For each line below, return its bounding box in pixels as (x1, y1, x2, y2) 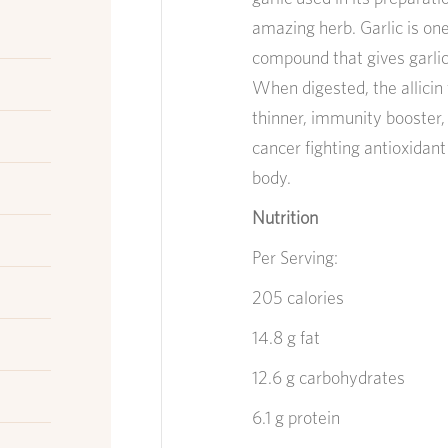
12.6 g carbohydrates (252, 367, 405, 388)
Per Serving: (252, 247, 338, 268)
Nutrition (252, 207, 318, 228)
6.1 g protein (252, 407, 340, 428)
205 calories (252, 287, 344, 308)
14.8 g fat (252, 327, 320, 348)
